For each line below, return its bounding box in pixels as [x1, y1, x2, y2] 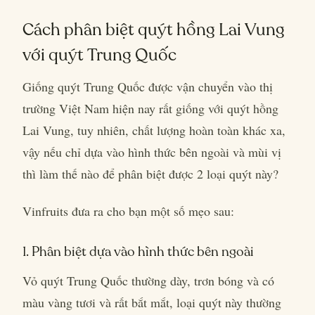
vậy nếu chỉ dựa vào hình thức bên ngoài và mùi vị [22, 143, 281, 160]
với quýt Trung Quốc [22, 41, 176, 67]
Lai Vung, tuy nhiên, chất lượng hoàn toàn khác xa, [22, 122, 285, 139]
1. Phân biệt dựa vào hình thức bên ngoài [22, 241, 254, 262]
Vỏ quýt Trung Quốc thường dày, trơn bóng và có [22, 272, 274, 289]
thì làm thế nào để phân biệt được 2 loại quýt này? [22, 165, 278, 182]
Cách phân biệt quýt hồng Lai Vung [22, 16, 285, 42]
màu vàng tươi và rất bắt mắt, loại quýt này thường [22, 294, 281, 311]
